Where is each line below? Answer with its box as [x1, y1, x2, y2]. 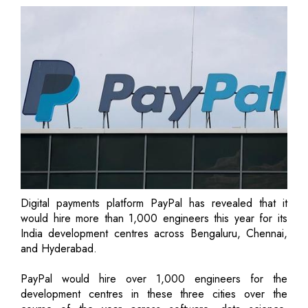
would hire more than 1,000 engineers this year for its [21, 210, 287, 226]
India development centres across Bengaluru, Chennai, [21, 225, 287, 241]
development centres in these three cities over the [21, 285, 287, 302]
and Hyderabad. [21, 240, 97, 256]
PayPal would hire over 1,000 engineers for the [21, 270, 287, 287]
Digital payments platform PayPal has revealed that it [21, 195, 287, 211]
